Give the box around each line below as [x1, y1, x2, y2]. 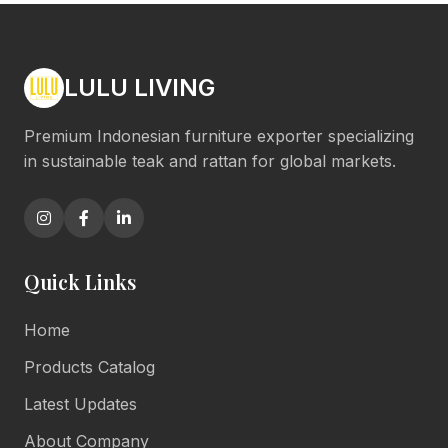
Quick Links [24, 268, 136, 296]
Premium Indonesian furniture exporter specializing [24, 126, 414, 147]
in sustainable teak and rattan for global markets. [24, 151, 396, 172]
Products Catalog [24, 357, 155, 378]
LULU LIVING [64, 73, 215, 103]
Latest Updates [24, 394, 137, 415]
